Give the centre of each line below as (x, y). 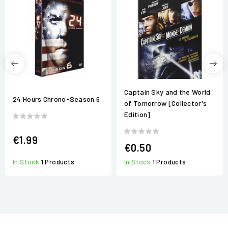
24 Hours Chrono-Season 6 (56, 99)
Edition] (137, 114)
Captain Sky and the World (167, 92)
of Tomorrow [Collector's (166, 103)
